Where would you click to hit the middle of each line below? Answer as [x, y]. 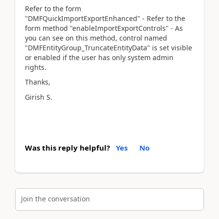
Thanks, [38, 82]
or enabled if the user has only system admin [99, 57]
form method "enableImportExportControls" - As [104, 28]
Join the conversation [55, 198]
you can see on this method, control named [96, 38]
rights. [36, 67]
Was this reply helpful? [67, 148]
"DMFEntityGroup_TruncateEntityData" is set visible [109, 47]
